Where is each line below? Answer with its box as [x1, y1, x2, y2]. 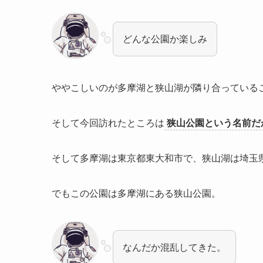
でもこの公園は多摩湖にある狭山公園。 [52, 188, 221, 198]
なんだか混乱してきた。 [123, 242, 226, 252]
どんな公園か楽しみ [123, 34, 207, 44]
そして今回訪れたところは [52, 118, 164, 128]
